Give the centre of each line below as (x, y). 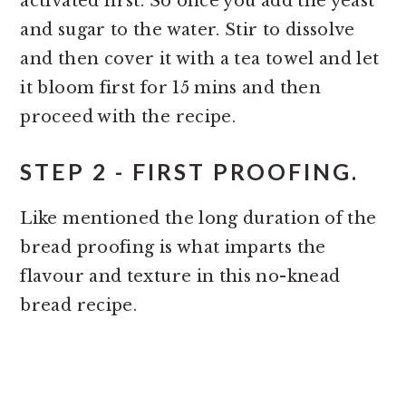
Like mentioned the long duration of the (198, 219)
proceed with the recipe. (128, 117)
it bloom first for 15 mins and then (170, 88)
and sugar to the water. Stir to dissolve (188, 30)
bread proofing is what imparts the (173, 248)
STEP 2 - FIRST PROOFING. (190, 172)
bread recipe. (79, 306)
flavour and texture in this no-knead (180, 277)
